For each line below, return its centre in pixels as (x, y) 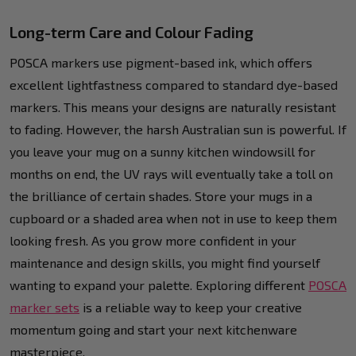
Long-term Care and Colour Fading (132, 31)
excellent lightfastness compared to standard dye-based (174, 84)
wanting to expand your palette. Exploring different (159, 284)
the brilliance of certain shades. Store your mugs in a (161, 195)
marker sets (44, 307)
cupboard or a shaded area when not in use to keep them (173, 218)
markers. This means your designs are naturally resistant (173, 106)
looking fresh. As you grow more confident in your (153, 240)
